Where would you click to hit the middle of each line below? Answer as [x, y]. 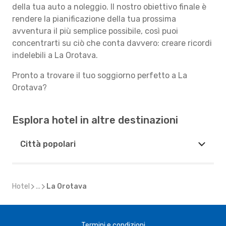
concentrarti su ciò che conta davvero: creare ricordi [112, 43]
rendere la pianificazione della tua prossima [94, 19]
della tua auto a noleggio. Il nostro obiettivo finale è [109, 7]
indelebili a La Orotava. [55, 55]
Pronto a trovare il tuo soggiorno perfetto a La [100, 75]
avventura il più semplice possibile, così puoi [95, 31]
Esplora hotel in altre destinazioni [95, 120]
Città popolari [48, 144]
